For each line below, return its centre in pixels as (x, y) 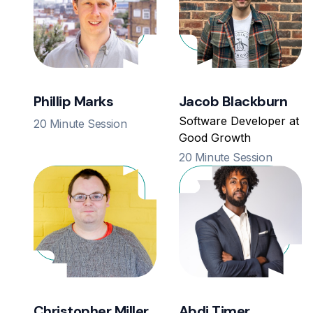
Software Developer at (239, 121)
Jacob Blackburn (233, 102)
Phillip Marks (74, 102)
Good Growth (215, 138)
